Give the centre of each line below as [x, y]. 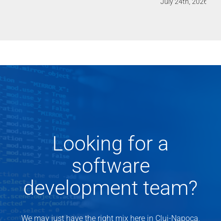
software [110, 166]
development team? [110, 188]
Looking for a [110, 144]
